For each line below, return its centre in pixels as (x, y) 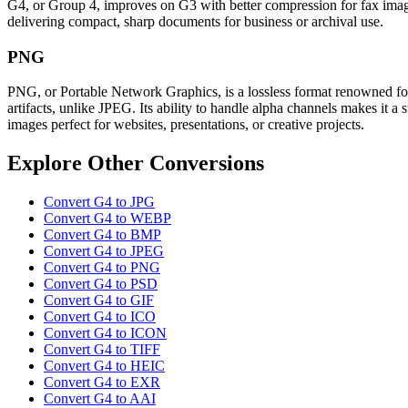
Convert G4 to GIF (99, 301)
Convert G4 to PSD (101, 284)
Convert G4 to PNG (102, 268)
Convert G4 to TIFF (102, 350)
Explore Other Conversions (136, 163)
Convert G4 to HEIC (104, 366)
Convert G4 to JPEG (104, 251)
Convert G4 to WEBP (107, 219)
